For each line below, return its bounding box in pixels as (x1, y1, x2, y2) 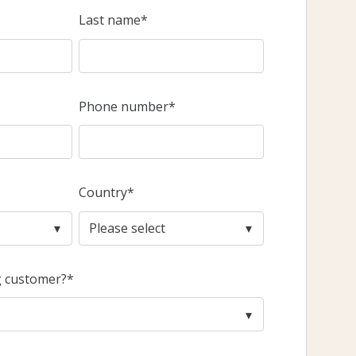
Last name (79, 11, 141, 29)
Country (79, 184, 128, 202)
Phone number (79, 97, 169, 115)
